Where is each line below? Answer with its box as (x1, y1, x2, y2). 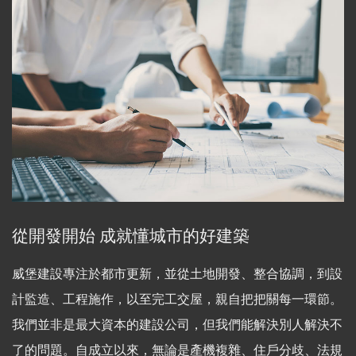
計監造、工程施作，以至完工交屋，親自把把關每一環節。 (12, 290, 342, 308)
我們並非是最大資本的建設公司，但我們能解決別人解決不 (12, 315, 342, 333)
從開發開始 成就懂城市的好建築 (12, 224, 250, 246)
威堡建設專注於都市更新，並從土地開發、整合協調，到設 (12, 265, 342, 282)
